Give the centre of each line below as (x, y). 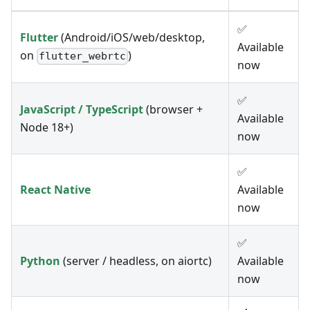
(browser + (173, 110)
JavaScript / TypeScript (82, 110)
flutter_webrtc (83, 56)
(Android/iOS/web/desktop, (131, 38)
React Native (55, 190)
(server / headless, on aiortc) (136, 261)
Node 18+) (47, 128)
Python (40, 261)
